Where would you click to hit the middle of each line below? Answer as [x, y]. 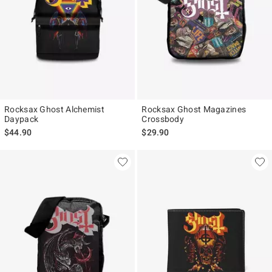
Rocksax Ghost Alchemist [54, 109]
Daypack [22, 119]
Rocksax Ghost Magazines [194, 109]
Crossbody [163, 119]
